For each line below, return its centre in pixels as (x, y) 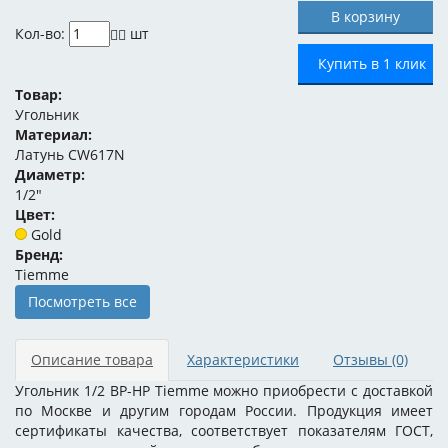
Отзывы (362, 359)
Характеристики (243, 359)
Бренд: (39, 254)
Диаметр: (50, 174)
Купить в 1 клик (372, 63)
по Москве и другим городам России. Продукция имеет (224, 410)
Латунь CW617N (70, 154)
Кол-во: (42, 33)
